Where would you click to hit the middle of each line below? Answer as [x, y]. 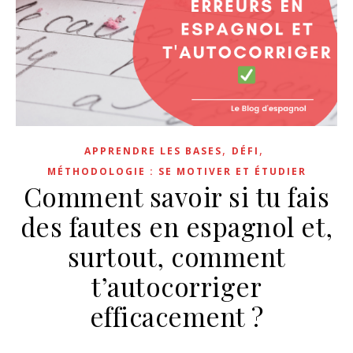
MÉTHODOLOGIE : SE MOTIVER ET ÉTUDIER [176, 171]
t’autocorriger [176, 286]
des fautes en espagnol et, [176, 226]
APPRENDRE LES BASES [153, 151]
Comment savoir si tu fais [176, 196]
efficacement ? [176, 316]
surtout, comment [176, 256]
